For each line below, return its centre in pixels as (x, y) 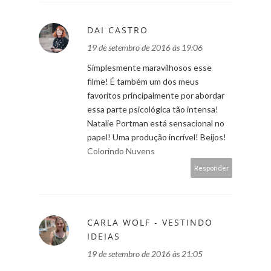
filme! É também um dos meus (143, 81)
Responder (212, 168)
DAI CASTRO (118, 30)
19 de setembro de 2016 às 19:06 (145, 47)
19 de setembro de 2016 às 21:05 (145, 253)
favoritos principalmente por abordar (156, 95)
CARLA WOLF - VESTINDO (150, 222)
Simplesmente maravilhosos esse (149, 67)
